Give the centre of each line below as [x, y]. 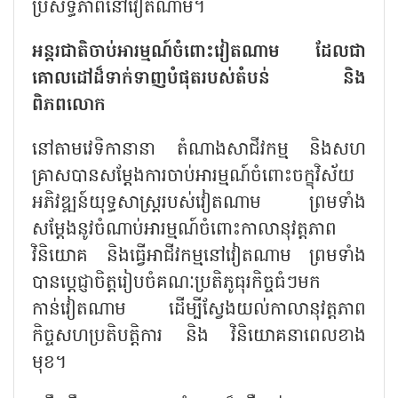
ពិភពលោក [69, 105]
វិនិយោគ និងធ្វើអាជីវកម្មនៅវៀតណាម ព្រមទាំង [199, 256]
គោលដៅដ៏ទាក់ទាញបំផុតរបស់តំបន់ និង [199, 79]
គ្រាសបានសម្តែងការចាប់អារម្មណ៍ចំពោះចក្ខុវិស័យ [193, 176]
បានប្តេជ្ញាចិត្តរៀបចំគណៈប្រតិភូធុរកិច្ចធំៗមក [176, 283]
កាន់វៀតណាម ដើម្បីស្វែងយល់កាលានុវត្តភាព [199, 310]
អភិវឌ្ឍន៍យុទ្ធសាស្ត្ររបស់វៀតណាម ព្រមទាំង [199, 203]
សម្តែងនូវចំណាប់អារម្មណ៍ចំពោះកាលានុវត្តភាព [184, 230]
